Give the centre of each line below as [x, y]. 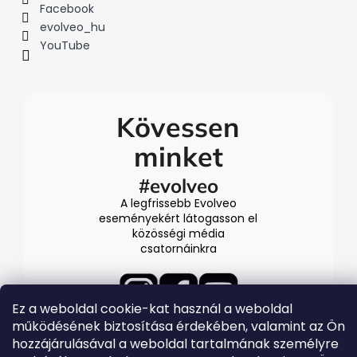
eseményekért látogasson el [178, 219]
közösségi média [178, 234]
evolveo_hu [73, 27]
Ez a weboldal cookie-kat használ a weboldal [152, 309]
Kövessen [178, 127]
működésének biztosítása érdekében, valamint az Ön [178, 326]
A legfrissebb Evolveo [178, 204]
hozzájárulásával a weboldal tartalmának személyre [175, 344]
